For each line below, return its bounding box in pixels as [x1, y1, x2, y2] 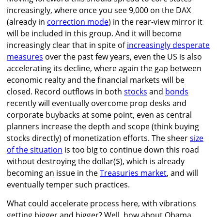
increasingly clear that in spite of [7, 40, 127, 51]
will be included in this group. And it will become [7, 28, 182, 39]
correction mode [47, 16, 108, 28]
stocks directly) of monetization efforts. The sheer [7, 133, 190, 144]
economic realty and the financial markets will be [7, 75, 185, 86]
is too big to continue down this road [62, 144, 199, 155]
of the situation [7, 144, 62, 155]
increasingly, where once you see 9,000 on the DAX [7, 5, 191, 16]
